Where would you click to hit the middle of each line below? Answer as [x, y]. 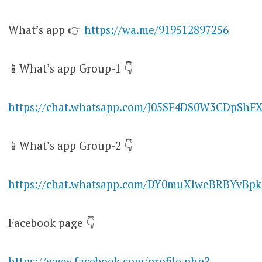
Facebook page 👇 [51, 222]
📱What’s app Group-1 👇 [70, 68]
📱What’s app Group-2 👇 [70, 145]
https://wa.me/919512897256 [156, 29]
